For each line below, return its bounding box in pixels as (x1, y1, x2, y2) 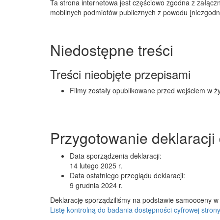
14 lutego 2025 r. (70, 161, 122, 170)
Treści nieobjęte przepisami (50, 65, 191, 82)
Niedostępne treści (50, 39, 173, 60)
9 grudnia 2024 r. (70, 180, 123, 190)
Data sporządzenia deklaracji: (70, 151, 162, 161)
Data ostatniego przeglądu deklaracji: (70, 170, 185, 180)
